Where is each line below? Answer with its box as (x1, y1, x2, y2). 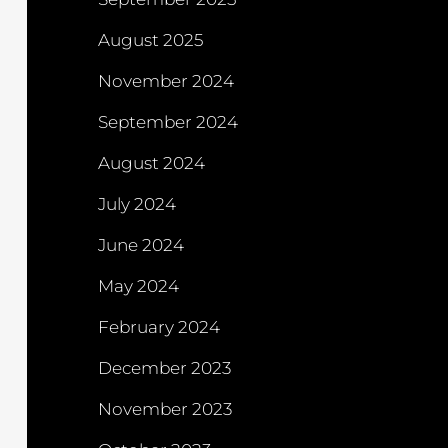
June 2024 (98, 235, 184, 256)
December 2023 (98, 358, 231, 379)
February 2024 (98, 317, 220, 338)
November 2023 (98, 399, 232, 420)
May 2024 (98, 276, 179, 297)
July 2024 (98, 194, 176, 215)
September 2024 (98, 112, 238, 133)
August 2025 (98, 30, 203, 51)
